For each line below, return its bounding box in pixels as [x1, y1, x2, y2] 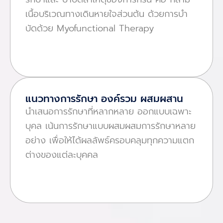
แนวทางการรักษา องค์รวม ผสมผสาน [25, 91, 183, 106]
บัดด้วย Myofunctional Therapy [25, 21, 154, 36]
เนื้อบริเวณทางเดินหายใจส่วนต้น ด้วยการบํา [25, 7, 188, 21]
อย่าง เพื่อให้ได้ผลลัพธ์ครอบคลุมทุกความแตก [25, 133, 194, 147]
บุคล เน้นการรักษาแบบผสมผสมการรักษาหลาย [25, 118, 196, 133]
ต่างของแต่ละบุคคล [25, 147, 98, 162]
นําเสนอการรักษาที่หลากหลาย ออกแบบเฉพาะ [25, 104, 192, 118]
